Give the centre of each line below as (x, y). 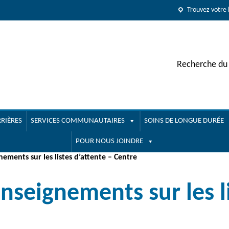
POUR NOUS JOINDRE (109, 141)
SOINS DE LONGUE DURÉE (184, 121)
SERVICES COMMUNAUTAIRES (77, 121)
